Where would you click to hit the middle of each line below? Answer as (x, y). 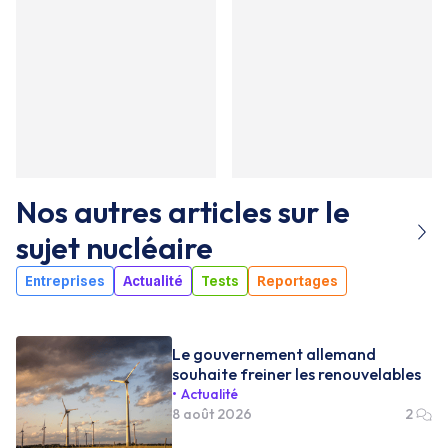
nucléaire (149, 247)
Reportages (297, 280)
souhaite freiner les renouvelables (296, 374)
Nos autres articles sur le (183, 211)
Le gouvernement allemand (274, 354)
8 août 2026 (212, 414)
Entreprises (65, 280)
